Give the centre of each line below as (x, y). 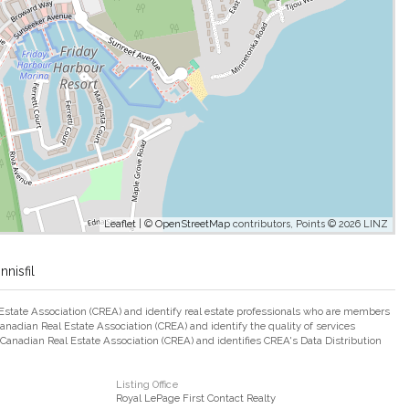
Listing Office (147, 384)
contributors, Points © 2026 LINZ (309, 224)
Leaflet (120, 224)
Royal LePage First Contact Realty (196, 398)
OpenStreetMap (193, 224)
